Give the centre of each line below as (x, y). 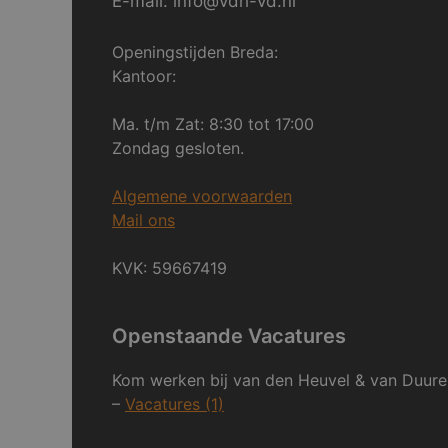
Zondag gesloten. (180, 147)
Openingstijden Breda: (195, 51)
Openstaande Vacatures (229, 335)
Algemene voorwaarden (202, 195)
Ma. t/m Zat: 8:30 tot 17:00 (213, 123)
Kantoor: (144, 75)
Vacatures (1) (174, 403)
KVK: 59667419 (169, 267)
